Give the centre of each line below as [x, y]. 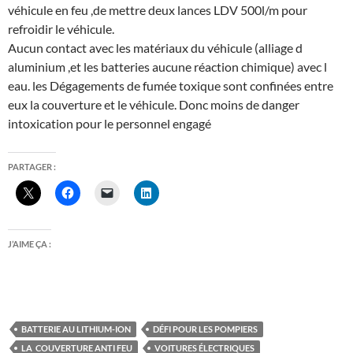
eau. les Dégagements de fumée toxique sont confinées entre [171, 85]
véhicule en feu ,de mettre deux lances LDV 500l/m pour [158, 9]
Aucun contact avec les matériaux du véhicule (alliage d [155, 47]
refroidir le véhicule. [61, 28]
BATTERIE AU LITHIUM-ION [76, 329]
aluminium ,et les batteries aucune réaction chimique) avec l [167, 66]
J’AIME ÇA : [30, 243]
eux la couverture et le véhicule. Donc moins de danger [154, 104]
